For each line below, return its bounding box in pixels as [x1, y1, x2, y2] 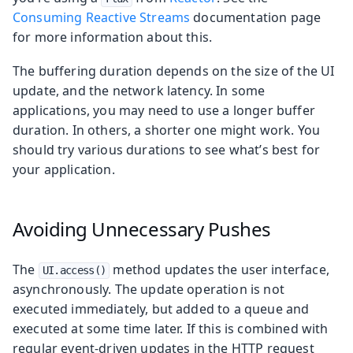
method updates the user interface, [110, 260, 329, 278]
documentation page [190, 8, 321, 26]
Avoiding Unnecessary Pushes [12, 215, 271, 242]
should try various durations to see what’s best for [13, 140, 321, 158]
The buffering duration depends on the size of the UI [13, 61, 335, 80]
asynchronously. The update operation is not [13, 280, 284, 298]
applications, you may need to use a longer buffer [13, 101, 315, 119]
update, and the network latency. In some [13, 81, 266, 99]
